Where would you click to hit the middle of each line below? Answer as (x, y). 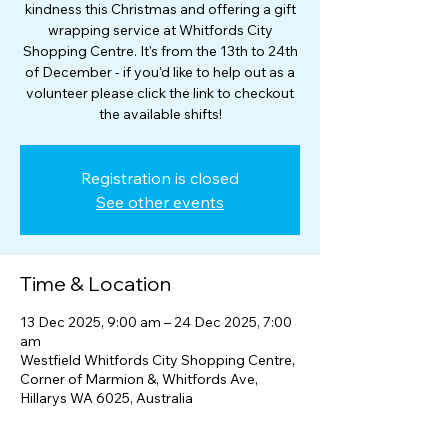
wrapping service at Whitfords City (160, 30)
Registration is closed (160, 178)
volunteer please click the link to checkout (160, 93)
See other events (160, 202)
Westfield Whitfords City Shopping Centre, (157, 360)
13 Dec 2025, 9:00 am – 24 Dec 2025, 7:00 (156, 322)
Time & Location (95, 283)
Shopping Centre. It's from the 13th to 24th (160, 51)
